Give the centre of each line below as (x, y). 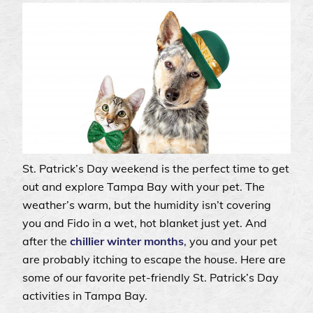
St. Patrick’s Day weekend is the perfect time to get (156, 169)
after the (46, 241)
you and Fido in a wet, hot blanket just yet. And (145, 223)
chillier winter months (127, 241)
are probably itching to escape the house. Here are (154, 260)
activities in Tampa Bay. (86, 296)
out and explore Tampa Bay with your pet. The (144, 187)
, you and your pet (231, 241)
